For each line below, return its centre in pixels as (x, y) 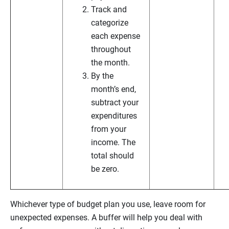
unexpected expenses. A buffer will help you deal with (106, 218)
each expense (116, 36)
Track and (109, 10)
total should (112, 156)
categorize (110, 23)
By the (102, 76)
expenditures (114, 116)
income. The (113, 143)
